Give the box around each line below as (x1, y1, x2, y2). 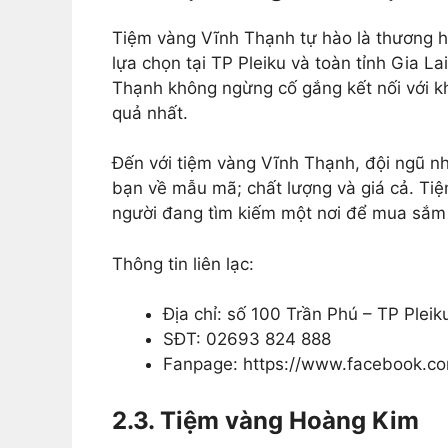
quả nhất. (112, 102, 188, 123)
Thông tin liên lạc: (112, 253, 254, 274)
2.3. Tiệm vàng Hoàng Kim (112, 405, 419, 435)
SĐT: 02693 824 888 (163, 329, 331, 350)
